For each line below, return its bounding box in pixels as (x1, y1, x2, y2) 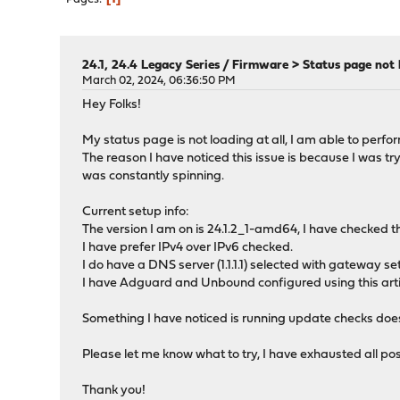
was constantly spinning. (82, 170, 225, 183)
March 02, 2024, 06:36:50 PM (82, 75, 237, 87)
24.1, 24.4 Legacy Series (82, 59, 221, 72)
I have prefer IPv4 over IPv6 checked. (82, 241, 294, 254)
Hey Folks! (82, 98, 142, 112)
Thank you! (82, 384, 146, 397)
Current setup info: (82, 205, 190, 219)
